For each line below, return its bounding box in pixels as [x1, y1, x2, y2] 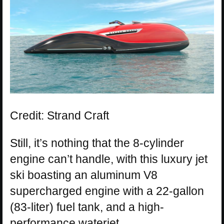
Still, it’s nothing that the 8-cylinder [10, 136, 184, 149]
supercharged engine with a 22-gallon [10, 184, 204, 197]
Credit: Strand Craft [10, 108, 109, 122]
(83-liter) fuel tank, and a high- [10, 200, 164, 213]
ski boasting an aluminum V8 [10, 168, 157, 181]
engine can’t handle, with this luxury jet [10, 152, 207, 165]
